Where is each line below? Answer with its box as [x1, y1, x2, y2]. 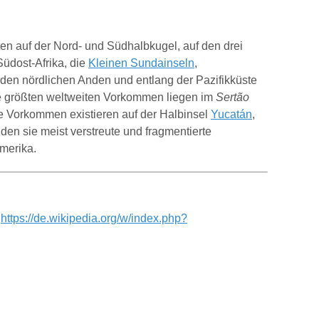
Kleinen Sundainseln [88, 57, 194, 69]
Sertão [216, 91, 249, 103]
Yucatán [211, 108, 252, 120]
